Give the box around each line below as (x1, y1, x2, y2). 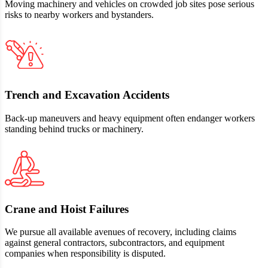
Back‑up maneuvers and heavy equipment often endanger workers (5, 112, 255, 123)
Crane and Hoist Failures (5, 202, 129, 215)
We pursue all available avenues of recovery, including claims (5, 227, 236, 237)
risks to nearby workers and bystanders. (5, 10, 154, 20)
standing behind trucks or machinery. (5, 123, 144, 134)
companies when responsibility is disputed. (5, 248, 166, 259)
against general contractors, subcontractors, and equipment (5, 237, 224, 248)
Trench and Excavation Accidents (5, 89, 169, 102)
